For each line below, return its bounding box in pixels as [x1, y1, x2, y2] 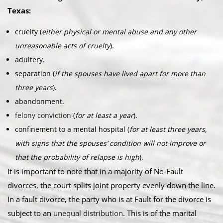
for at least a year [75, 111, 133, 120]
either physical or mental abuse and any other [42, 27, 197, 36]
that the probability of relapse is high [15, 152, 139, 162]
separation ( [15, 69, 55, 78]
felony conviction [15, 111, 71, 120]
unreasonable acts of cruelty [15, 41, 110, 50]
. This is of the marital [123, 208, 197, 218]
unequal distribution [53, 208, 123, 218]
